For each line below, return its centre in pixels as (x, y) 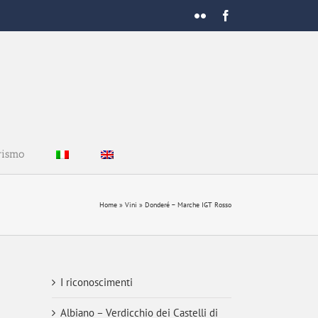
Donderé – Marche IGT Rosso (188, 205)
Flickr (218, 15)
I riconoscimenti (97, 282)
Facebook (253, 15)
